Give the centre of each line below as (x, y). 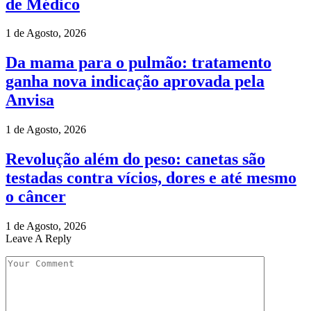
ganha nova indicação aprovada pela (135, 82)
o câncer (36, 197)
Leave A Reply (39, 239)
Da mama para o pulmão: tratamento (138, 63)
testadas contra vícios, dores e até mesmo (151, 178)
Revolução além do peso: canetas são (135, 159)
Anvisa (30, 100)
